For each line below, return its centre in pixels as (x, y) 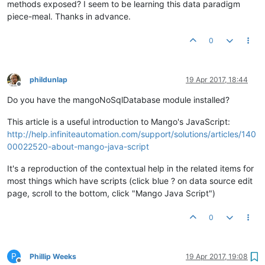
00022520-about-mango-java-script (78, 146)
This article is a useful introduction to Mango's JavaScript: (119, 122)
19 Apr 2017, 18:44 (217, 80)
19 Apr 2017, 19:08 (217, 256)
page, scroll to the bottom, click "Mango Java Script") (111, 193)
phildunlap (49, 80)
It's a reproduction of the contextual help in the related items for (130, 168)
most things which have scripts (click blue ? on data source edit (130, 181)
